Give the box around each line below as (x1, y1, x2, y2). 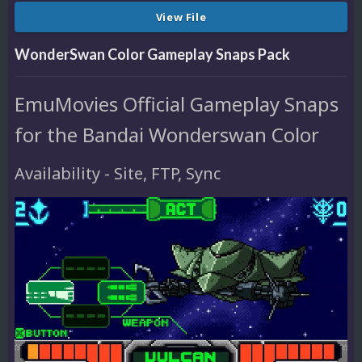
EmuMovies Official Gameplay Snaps (15, 90, 339, 117)
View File (155, 9, 207, 24)
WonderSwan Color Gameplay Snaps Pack (15, 44, 290, 63)
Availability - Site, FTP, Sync (15, 162, 221, 184)
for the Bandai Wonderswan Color (15, 120, 319, 148)
